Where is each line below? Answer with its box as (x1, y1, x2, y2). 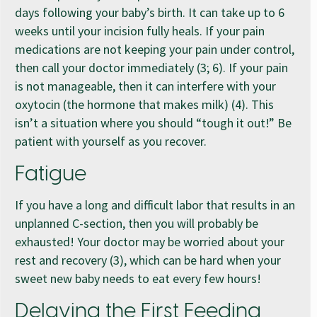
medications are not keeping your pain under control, (15, 40, 294, 57)
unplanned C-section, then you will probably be (15, 214, 258, 231)
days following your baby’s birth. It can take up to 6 (15, 4, 284, 21)
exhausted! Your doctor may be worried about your (15, 233, 284, 250)
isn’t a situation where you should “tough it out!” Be (15, 114, 292, 131)
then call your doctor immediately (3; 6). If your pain (15, 59, 288, 76)
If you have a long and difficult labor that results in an (15, 196, 295, 213)
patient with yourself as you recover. (15, 132, 207, 149)
